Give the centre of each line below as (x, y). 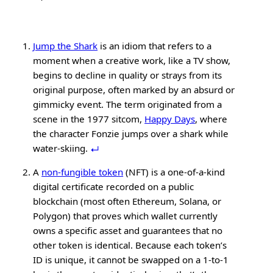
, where (211, 119)
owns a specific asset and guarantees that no (128, 230)
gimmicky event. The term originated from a (128, 104)
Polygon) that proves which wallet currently (126, 215)
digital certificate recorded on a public (114, 186)
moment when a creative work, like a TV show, (132, 60)
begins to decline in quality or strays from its (128, 75)
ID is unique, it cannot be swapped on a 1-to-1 (131, 259)
